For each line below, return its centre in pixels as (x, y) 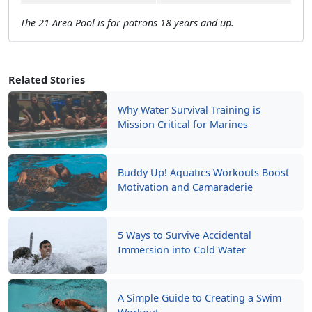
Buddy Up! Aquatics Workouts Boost (204, 172)
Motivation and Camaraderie (186, 187)
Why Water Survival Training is (189, 110)
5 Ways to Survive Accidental (185, 235)
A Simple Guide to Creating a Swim (200, 298)
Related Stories (47, 80)
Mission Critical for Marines (183, 124)
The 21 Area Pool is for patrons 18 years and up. (127, 23)
